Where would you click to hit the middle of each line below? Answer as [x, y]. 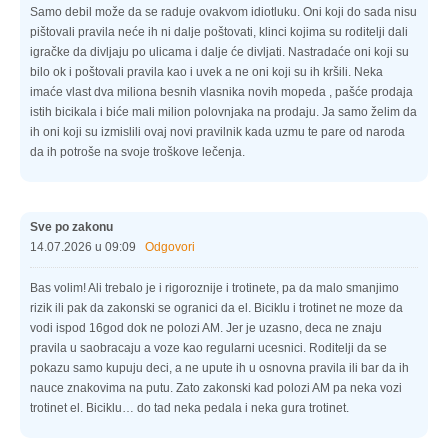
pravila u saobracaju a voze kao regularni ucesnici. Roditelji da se [208, 347]
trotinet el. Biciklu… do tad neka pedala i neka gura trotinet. [189, 407]
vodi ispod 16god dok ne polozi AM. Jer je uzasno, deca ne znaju [206, 327]
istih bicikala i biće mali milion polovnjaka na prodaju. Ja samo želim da [223, 111]
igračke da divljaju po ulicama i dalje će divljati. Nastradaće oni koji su [219, 51]
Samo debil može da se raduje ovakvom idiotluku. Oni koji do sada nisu [223, 11]
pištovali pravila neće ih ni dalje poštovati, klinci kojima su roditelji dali [219, 31]
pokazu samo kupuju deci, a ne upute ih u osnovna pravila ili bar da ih [219, 367]
